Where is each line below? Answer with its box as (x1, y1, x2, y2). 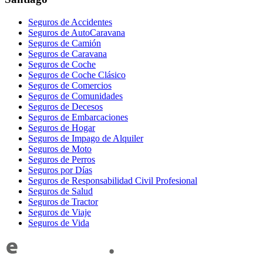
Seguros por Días (28, 165, 92, 176)
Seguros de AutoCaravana (28, 28, 125, 38)
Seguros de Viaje (28, 207, 91, 218)
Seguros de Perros (28, 154, 95, 165)
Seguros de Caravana (28, 49, 107, 59)
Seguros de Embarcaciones (28, 112, 128, 123)
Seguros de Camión (28, 38, 101, 49)
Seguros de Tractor (28, 197, 98, 207)
